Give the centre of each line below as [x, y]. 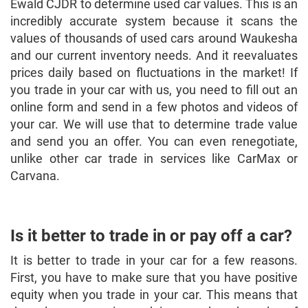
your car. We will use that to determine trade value [154, 124]
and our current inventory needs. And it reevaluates [154, 56]
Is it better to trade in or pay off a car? [151, 236]
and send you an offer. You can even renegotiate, [154, 142]
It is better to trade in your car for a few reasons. [154, 261]
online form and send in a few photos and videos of [154, 107]
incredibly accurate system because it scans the [154, 21]
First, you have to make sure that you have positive [154, 278]
